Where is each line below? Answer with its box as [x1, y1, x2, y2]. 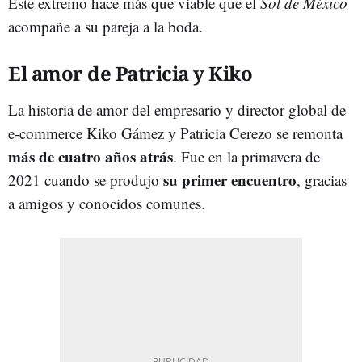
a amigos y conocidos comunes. [8, 192, 205, 213]
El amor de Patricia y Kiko [8, 59, 252, 86]
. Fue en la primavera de [173, 145, 320, 166]
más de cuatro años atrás [8, 145, 173, 167]
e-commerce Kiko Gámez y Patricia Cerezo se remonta [8, 122, 343, 143]
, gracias [297, 169, 347, 190]
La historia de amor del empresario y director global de [8, 99, 346, 120]
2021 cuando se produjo [8, 169, 163, 190]
